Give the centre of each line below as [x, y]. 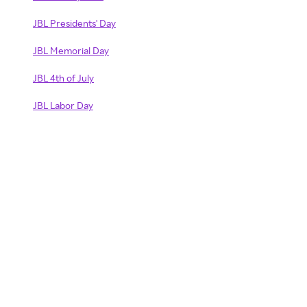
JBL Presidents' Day [74, 23]
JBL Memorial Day [71, 50]
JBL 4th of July [63, 78]
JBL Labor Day [63, 105]
